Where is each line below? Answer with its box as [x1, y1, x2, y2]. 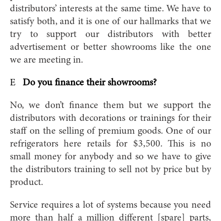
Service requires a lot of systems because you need [10, 200, 211, 210]
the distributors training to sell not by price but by [10, 164, 211, 175]
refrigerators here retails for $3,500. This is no [10, 139, 211, 149]
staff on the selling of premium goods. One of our [10, 126, 211, 136]
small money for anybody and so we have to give [10, 151, 211, 162]
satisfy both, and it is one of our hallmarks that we [10, 16, 211, 27]
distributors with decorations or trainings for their [10, 113, 211, 123]
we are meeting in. [10, 55, 83, 65]
